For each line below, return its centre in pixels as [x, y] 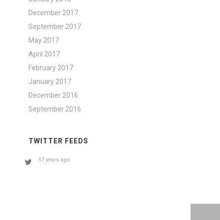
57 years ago [54, 160]
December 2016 [54, 95]
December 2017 [54, 13]
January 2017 [50, 82]
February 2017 [51, 68]
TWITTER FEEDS [59, 141]
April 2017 [44, 54]
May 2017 [44, 40]
